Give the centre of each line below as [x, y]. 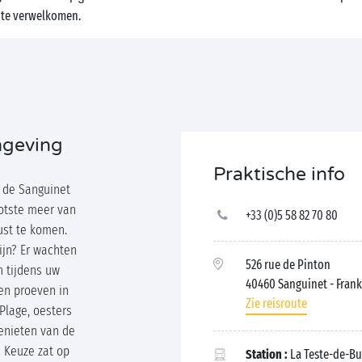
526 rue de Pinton [288, 264]
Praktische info [279, 174]
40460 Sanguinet [288, 284]
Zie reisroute [276, 303]
